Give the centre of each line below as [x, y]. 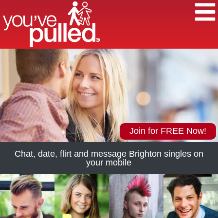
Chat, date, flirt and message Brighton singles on [109, 154]
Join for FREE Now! [168, 131]
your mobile [109, 163]
